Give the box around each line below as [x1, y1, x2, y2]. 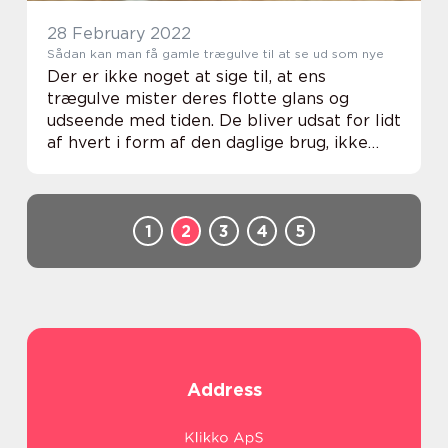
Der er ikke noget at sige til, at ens [47, 67, 326, 86]
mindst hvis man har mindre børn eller [47, 155, 356, 174]
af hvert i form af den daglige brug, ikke [47, 133, 368, 152]
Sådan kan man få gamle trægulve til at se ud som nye [47, 46, 384, 61]
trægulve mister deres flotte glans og [47, 89, 349, 108]
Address [186, 379, 262, 400]
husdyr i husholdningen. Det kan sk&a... [47, 177, 354, 196]
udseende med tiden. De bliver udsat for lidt [47, 111, 401, 130]
